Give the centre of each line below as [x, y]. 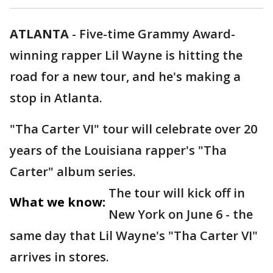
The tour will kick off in [177, 193]
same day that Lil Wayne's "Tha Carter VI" [134, 236]
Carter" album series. [73, 172]
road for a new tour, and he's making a [125, 77]
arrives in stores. [59, 257]
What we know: [58, 202]
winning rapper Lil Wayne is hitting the [126, 55]
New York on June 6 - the [181, 214]
